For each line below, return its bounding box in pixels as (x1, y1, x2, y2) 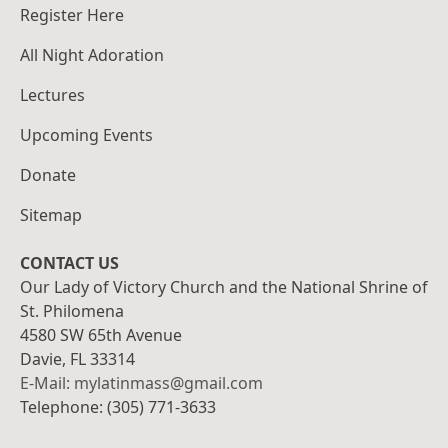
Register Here (20, 4, 124, 27)
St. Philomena (20, 300, 124, 323)
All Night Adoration (20, 44, 164, 67)
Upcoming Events (20, 124, 153, 147)
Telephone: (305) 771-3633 (20, 396, 216, 419)
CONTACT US (20, 252, 119, 275)
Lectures (20, 84, 85, 107)
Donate (20, 164, 76, 187)
